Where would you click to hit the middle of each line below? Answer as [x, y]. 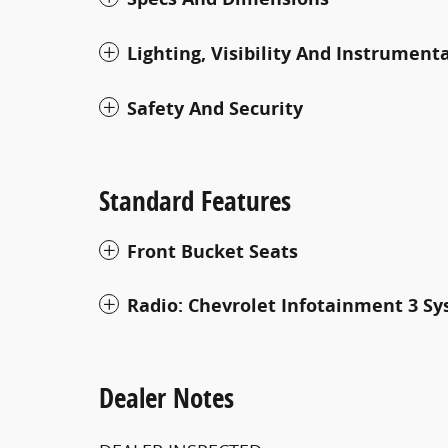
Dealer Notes [166, 397]
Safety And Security [215, 108]
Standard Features [195, 200]
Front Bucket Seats [212, 251]
